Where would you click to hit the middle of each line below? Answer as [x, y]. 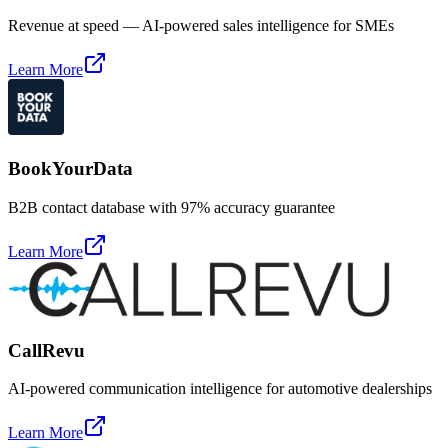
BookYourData [70, 169]
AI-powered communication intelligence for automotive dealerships [220, 389]
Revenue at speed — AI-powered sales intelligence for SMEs [201, 26]
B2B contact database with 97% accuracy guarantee [171, 207]
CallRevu [46, 350]
